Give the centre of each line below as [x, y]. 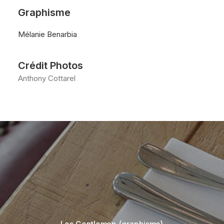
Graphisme [44, 12]
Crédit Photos [50, 65]
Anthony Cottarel [47, 78]
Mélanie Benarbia [47, 34]
